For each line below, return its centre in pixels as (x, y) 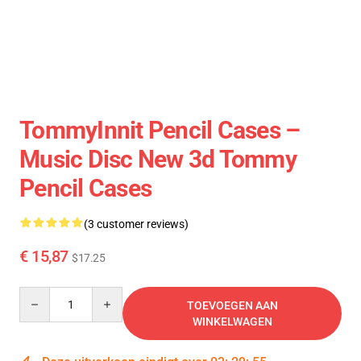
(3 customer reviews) (136, 224)
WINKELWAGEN (232, 322)
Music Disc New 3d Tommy (158, 159)
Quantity (41, 294)
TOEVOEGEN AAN (232, 305)
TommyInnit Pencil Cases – (160, 130)
